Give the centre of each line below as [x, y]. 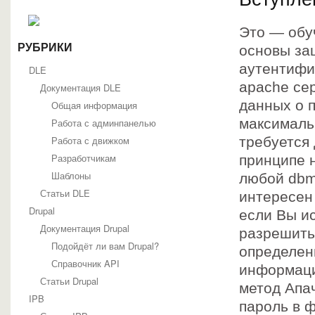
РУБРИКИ [45, 47]
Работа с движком [90, 140]
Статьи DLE [65, 193]
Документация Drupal [85, 228]
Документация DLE [81, 88]
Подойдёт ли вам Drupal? [105, 246]
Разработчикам [84, 158]
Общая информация [94, 105]
